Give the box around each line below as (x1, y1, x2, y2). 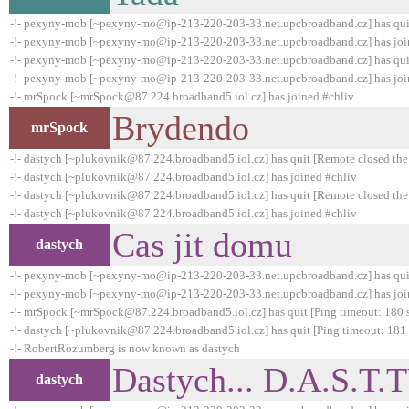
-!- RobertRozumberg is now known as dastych (10, 341, 240, 355)
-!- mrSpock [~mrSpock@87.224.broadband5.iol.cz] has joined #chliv (10, 89, 354, 103)
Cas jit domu (112, 225, 292, 264)
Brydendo (112, 109, 249, 147)
